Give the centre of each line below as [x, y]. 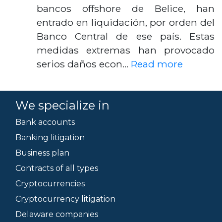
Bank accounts [45, 122]
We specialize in [62, 105]
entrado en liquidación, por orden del [126, 22]
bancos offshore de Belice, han [126, 8]
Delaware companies [57, 214]
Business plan [42, 153]
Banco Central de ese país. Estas [126, 36]
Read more [157, 64]
